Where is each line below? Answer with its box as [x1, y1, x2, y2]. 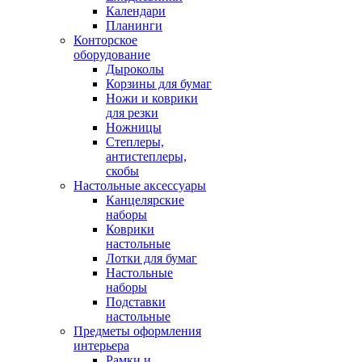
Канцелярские [106, 193, 184, 207]
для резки [106, 106, 158, 120]
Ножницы [106, 120, 162, 134]
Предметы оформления [74, 324, 201, 338]
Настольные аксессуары [74, 179, 206, 192]
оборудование [74, 48, 150, 61]
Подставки [106, 295, 166, 309]
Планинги [106, 19, 162, 32]
